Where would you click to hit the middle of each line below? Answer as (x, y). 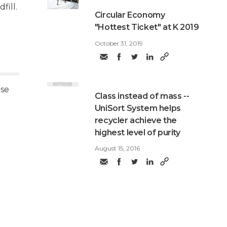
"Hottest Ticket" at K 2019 (147, 27)
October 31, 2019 (119, 43)
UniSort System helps (138, 108)
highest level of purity (137, 132)
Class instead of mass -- (142, 96)
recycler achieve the (136, 120)
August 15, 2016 (117, 148)
